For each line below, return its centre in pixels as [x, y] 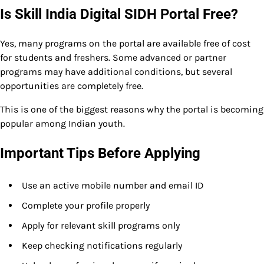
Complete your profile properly [86, 205]
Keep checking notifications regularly [102, 245]
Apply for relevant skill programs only [101, 225]
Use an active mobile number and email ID [113, 185]
